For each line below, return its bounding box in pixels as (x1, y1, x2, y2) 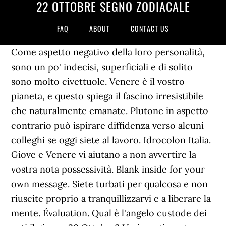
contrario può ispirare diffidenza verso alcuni (11, 120, 204, 131)
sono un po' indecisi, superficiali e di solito (11, 61, 193, 73)
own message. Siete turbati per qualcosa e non (11, 178, 208, 190)
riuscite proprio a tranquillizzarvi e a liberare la (11, 193, 211, 204)
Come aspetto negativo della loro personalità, (11, 46, 205, 58)
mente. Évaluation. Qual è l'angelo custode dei (11, 207, 207, 219)
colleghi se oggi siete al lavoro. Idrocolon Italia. (11, 134, 211, 146)
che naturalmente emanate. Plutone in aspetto (11, 105, 209, 117)
